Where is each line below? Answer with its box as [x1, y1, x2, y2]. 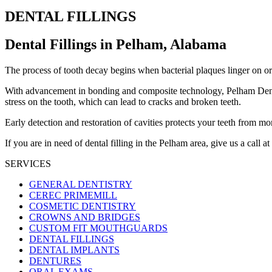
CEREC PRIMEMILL [29, 190, 117, 201]
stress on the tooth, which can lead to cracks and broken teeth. [5, 97, 241, 107]
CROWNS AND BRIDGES [29, 212, 140, 223]
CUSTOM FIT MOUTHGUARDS [29, 223, 168, 234]
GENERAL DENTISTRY [29, 179, 132, 190]
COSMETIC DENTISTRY [29, 201, 136, 212]
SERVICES [5, 158, 51, 169]
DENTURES [29, 256, 81, 267]
